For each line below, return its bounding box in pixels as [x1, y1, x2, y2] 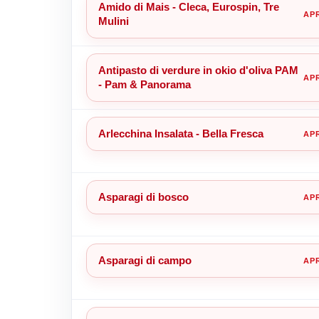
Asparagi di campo [98, 253, 192, 266]
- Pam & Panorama [98, 78, 191, 90]
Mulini [98, 14, 129, 27]
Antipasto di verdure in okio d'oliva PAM [98, 63, 298, 76]
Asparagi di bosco [98, 190, 189, 203]
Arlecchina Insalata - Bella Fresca [98, 127, 263, 140]
